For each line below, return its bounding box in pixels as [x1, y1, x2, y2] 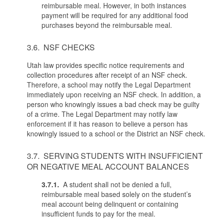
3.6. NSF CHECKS [27, 42, 95, 53]
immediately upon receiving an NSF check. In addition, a [27, 89, 201, 99]
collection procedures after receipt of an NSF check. [27, 70, 187, 80]
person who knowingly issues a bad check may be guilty [27, 99, 199, 109]
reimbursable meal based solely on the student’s [42, 189, 191, 199]
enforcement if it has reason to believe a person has [27, 119, 188, 129]
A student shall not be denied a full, [59, 179, 172, 189]
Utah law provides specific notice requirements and [27, 60, 184, 70]
